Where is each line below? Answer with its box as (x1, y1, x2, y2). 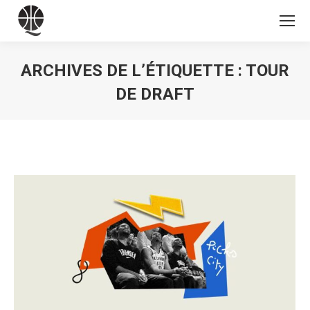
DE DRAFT (116, 84, 194, 104)
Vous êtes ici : (155, 109, 219, 121)
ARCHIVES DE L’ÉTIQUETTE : (21, 61, 246, 80)
